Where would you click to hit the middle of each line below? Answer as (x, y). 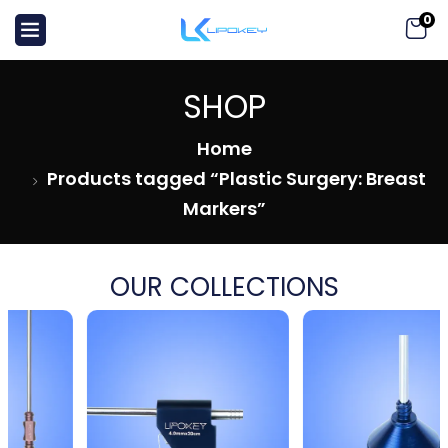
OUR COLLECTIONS (224, 287)
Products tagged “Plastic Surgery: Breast (236, 178)
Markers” (224, 208)
